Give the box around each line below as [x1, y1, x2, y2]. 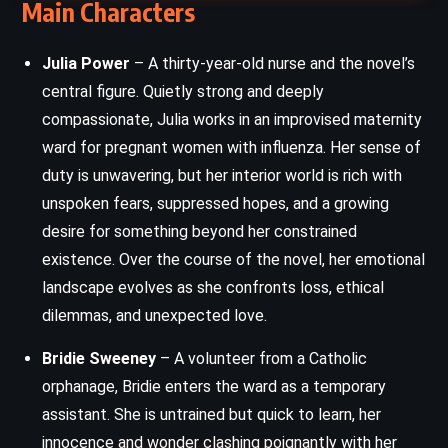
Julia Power [42, 53, 130, 73]
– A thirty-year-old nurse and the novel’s [130, 53, 415, 73]
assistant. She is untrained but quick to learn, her [42, 404, 381, 424]
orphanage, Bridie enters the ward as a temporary [42, 376, 386, 396]
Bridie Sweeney [42, 348, 156, 368]
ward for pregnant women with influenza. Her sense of [42, 137, 421, 157]
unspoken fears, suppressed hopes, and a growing [42, 193, 389, 213]
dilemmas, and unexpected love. [42, 305, 267, 325]
